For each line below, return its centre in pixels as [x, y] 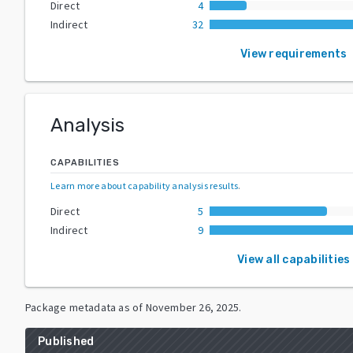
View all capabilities [294, 259]
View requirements [294, 54]
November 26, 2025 [192, 307]
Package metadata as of [84, 307]
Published [66, 341]
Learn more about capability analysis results [145, 185]
